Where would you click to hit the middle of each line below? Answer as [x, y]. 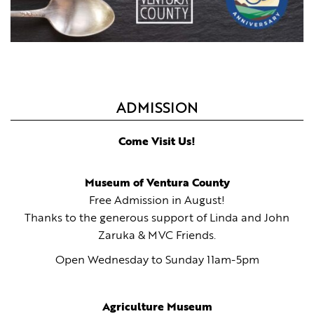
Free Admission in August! [157, 201]
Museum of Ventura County [157, 183]
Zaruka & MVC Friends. [157, 236]
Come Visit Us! [157, 142]
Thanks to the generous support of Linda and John [157, 218]
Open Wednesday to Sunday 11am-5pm [157, 260]
